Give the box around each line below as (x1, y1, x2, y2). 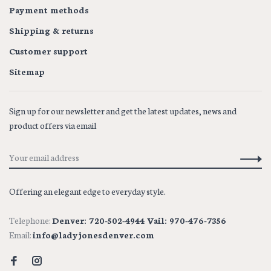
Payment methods (9, 4, 89, 16)
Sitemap (9, 65, 45, 77)
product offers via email (9, 119, 96, 131)
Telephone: (9, 214, 52, 226)
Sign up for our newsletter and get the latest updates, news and (9, 105, 237, 117)
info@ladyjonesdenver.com (33, 229, 154, 241)
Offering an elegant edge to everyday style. (9, 185, 166, 197)
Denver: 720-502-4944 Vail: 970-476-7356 (52, 214, 226, 226)
